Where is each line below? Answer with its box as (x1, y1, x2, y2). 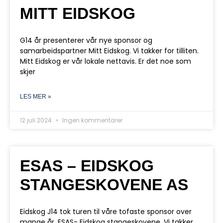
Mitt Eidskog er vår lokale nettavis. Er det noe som (20, 56, 191, 66)
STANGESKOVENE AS (20, 176, 188, 194)
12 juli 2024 (20, 116, 53, 124)
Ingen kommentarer (61, 116, 122, 124)
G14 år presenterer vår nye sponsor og (20, 35, 152, 45)
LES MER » (20, 93, 51, 100)
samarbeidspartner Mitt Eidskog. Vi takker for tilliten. (20, 46, 199, 56)
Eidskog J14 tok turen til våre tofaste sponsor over (20, 207, 192, 217)
